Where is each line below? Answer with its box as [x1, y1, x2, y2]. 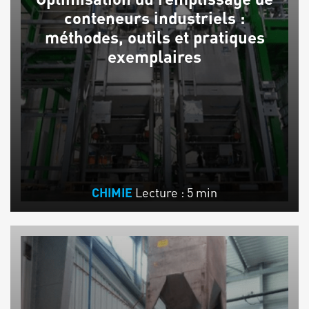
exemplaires [108, 46, 201, 67]
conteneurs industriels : [64, 8, 245, 28]
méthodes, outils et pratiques [44, 27, 265, 48]
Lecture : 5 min [135, 183, 217, 200]
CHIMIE [92, 184, 132, 200]
